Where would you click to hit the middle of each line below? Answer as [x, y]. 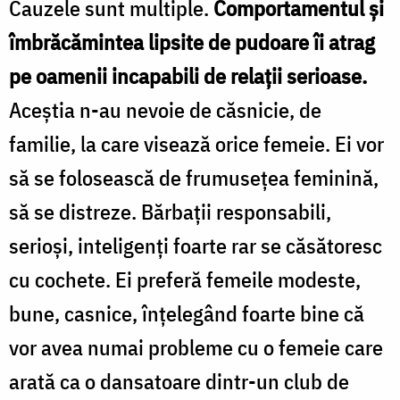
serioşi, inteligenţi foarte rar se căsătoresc [196, 245]
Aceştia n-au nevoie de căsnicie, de [165, 109]
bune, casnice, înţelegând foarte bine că [187, 313]
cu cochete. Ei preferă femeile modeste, [185, 279]
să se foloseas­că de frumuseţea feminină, [194, 177]
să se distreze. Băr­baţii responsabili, [170, 211]
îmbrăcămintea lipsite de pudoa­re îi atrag [192, 42]
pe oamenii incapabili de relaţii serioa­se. [188, 75]
